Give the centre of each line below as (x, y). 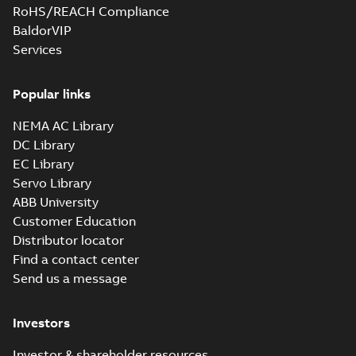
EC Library (43, 164)
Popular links (52, 94)
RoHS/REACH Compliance (91, 11)
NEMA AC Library (63, 126)
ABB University (56, 202)
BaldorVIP (42, 30)
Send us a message (70, 278)
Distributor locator (68, 240)
